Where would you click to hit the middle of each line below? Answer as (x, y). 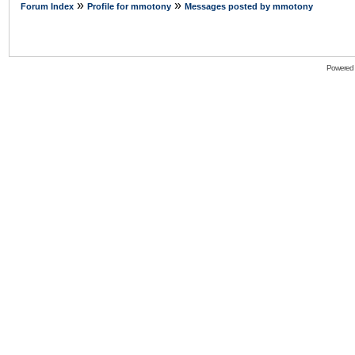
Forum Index (47, 6)
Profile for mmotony (129, 6)
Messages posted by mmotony (249, 6)
